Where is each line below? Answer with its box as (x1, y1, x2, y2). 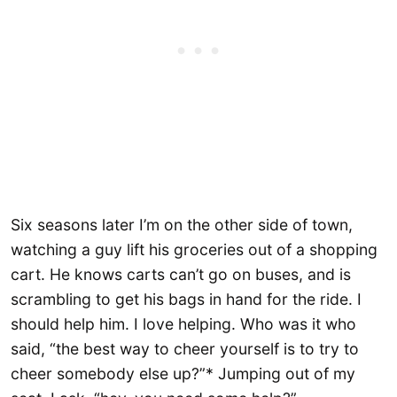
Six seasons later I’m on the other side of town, (11, 215, 353, 235)
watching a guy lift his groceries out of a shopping (11, 240, 378, 260)
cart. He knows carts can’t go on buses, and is (11, 265, 351, 284)
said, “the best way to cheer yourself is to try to (11, 339, 359, 359)
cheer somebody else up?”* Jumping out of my (11, 364, 355, 384)
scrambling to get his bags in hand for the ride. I (11, 290, 362, 309)
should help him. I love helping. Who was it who (11, 315, 356, 334)
